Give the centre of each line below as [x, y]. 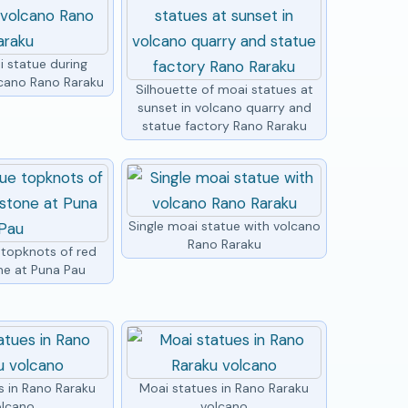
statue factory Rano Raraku [224, 125]
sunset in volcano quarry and [224, 107]
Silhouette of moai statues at [224, 89]
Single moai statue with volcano [224, 225]
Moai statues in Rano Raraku [224, 388]
